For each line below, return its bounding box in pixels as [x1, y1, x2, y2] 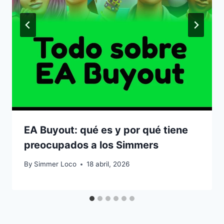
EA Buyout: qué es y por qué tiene [24, 123, 188, 136]
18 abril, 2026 [86, 160, 130, 168]
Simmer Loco [34, 160, 77, 168]
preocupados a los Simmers [24, 138, 158, 151]
